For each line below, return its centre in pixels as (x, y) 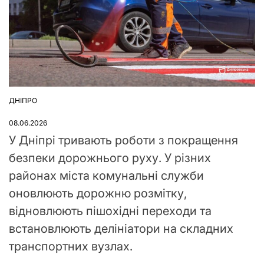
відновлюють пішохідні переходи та (110, 211)
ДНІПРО (23, 100)
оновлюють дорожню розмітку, (98, 193)
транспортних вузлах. (71, 246)
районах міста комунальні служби (106, 175)
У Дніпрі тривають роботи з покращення (123, 140)
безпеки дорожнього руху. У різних (110, 158)
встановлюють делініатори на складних (121, 228)
